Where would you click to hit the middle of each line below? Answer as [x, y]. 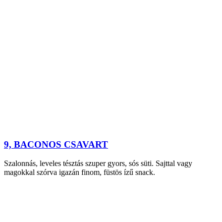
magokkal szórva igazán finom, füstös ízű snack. [80, 172]
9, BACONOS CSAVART [56, 144]
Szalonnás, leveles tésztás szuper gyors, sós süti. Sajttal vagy [98, 164]
